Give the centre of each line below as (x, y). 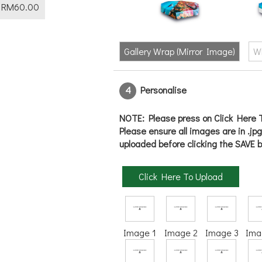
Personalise (162, 90)
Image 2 (181, 232)
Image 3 (222, 232)
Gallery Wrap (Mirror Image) (180, 51)
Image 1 (140, 232)
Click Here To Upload (181, 176)
